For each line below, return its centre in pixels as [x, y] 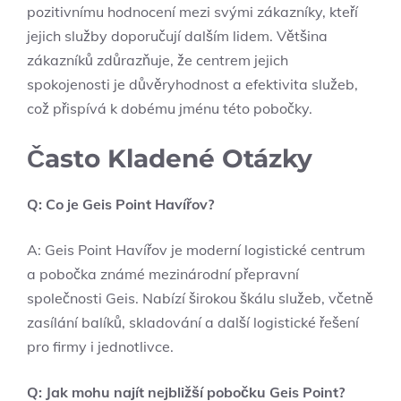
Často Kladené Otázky [170, 158]
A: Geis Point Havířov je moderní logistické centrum [196, 249]
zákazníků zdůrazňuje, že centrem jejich [158, 60]
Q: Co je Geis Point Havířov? [120, 204]
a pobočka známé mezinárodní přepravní [163, 273]
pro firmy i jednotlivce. [100, 346]
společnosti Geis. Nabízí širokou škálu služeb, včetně [200, 298]
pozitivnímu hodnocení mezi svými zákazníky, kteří [192, 11]
